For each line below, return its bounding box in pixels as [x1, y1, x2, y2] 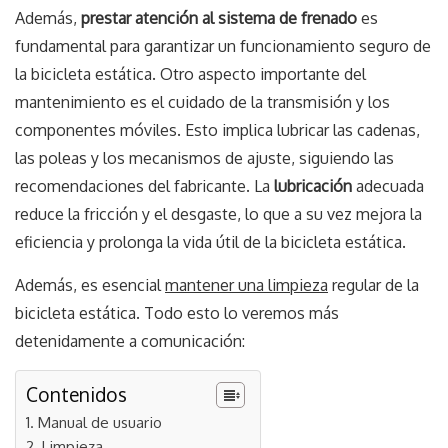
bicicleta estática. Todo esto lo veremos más [15, 302, 339, 323]
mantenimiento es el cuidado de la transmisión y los [15, 91, 390, 112]
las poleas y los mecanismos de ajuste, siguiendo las [15, 147, 394, 168]
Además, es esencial [15, 274, 165, 295]
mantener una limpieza [165, 274, 328, 295]
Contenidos [26, 381, 127, 407]
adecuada [352, 175, 424, 196]
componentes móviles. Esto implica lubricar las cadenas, [15, 119, 420, 140]
